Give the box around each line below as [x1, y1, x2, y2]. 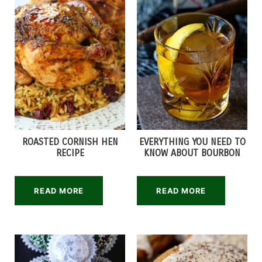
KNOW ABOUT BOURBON [144, 147, 240, 158]
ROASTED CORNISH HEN [22, 136, 118, 147]
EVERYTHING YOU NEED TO [139, 136, 246, 147]
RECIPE [56, 147, 84, 158]
